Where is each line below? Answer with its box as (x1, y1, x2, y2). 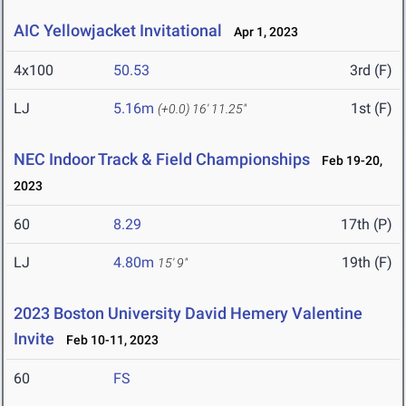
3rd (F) (350, 62, 392, 80)
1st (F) (351, 100, 392, 118)
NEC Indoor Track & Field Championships (14, 150, 310, 169)
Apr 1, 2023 (226, 24, 298, 40)
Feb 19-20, (314, 153, 382, 169)
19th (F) (342, 254, 392, 272)
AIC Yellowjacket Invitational (14, 21, 222, 41)
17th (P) (341, 216, 392, 234)
